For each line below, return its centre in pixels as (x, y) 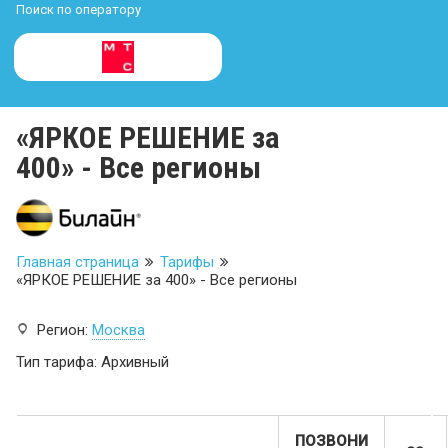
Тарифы (187, 262)
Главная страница (77, 262)
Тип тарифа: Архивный (92, 362)
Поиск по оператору (78, 9)
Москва (118, 330)
